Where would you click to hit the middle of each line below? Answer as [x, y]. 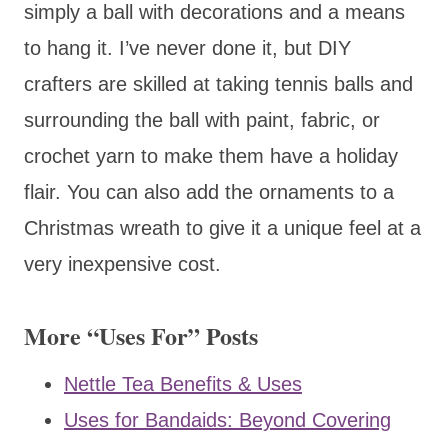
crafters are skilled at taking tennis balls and [218, 83]
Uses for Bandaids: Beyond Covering [227, 419]
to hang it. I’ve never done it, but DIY [187, 47]
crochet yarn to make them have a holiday [211, 155]
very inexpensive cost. [122, 263]
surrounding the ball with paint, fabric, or [202, 119]
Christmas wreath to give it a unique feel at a [222, 227]
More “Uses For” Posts [141, 335]
